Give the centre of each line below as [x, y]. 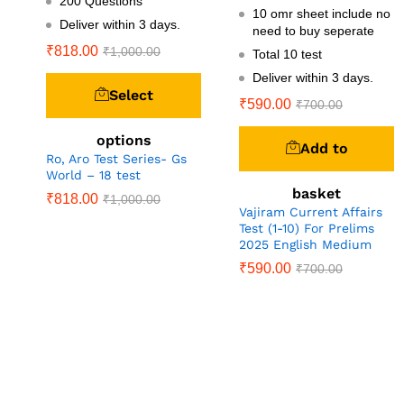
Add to [324, 149]
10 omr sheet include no [321, 14]
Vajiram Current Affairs [311, 212]
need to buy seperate [313, 31]
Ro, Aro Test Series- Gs [116, 158]
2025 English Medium [305, 245]
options [124, 140]
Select [131, 95]
